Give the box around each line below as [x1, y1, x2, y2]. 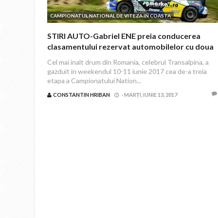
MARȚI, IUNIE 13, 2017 [124, 91, 177, 98]
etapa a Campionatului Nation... [47, 76, 141, 85]
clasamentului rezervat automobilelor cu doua [47, 42, 214, 51]
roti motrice [47, 53, 91, 62]
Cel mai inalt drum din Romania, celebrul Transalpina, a [47, 58, 209, 66]
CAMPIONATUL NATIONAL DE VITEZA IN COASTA [50, 13, 171, 18]
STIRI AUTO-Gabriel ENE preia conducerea [47, 31, 200, 40]
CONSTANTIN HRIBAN [53, 91, 110, 98]
